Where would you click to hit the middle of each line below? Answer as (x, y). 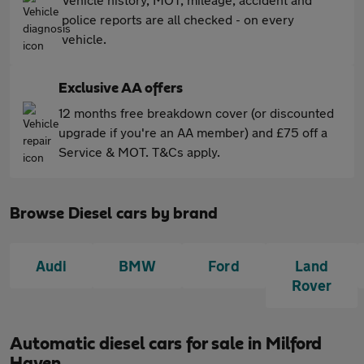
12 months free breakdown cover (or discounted (196, 113)
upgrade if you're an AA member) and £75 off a (193, 132)
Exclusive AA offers (121, 89)
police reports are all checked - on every (178, 19)
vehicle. (84, 39)
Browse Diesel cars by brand (114, 214)
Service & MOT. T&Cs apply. (139, 152)
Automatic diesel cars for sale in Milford (166, 344)
